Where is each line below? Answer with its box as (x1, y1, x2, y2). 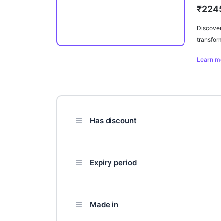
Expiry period (90, 157, 137, 167)
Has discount (90, 115, 137, 125)
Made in (90, 199, 118, 209)
